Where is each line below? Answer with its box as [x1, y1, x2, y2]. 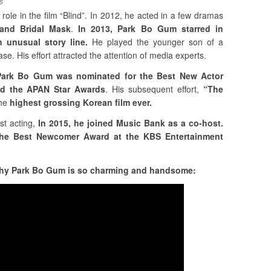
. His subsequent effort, [105, 83, 204, 96]
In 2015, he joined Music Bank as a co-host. [38, 117, 223, 129]
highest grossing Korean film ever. [10, 96, 152, 109]
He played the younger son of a [88, 36, 223, 48]
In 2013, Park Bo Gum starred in [78, 22, 223, 35]
